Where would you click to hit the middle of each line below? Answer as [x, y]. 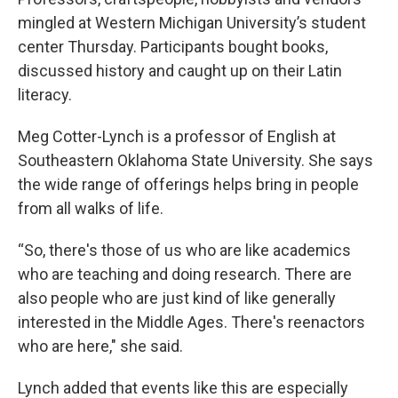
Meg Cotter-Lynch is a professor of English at [177, 136]
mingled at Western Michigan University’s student [192, 23]
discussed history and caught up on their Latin [180, 71]
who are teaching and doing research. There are [185, 274]
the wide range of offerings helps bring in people [188, 184]
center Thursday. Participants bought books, [173, 47]
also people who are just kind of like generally [177, 298]
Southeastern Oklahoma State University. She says [195, 160]
